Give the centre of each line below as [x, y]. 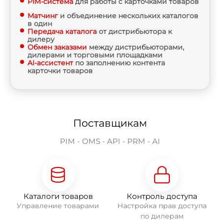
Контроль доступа [162, 196]
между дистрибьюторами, [137, 47]
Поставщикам [110, 123]
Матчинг [43, 16]
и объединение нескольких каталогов [129, 16]
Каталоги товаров [58, 196]
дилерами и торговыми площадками [95, 55]
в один [40, 24]
